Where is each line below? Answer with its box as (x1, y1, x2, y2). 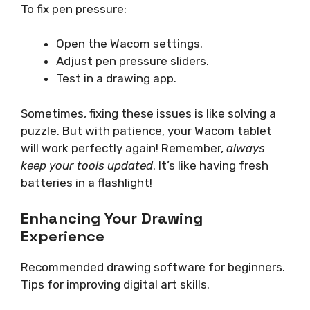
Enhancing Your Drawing (21, 208, 203, 228)
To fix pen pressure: (21, 1, 127, 16)
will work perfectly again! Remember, (21, 140, 226, 155)
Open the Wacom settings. (56, 37, 203, 51)
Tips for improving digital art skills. (21, 277, 210, 292)
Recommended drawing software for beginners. (21, 260, 285, 275)
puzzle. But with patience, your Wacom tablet (21, 123, 272, 138)
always (226, 140, 265, 155)
